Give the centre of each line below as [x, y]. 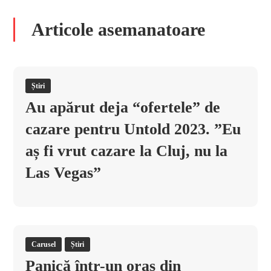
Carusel [44, 244]
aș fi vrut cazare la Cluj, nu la [127, 151]
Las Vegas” [64, 173]
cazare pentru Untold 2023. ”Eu [133, 129]
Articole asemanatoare [119, 29]
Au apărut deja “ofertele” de [123, 107]
